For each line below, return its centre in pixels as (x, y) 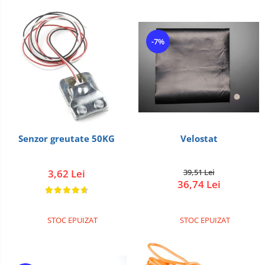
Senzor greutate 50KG (66, 138)
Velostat (199, 138)
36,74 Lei (199, 184)
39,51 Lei (199, 172)
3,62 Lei (66, 174)
